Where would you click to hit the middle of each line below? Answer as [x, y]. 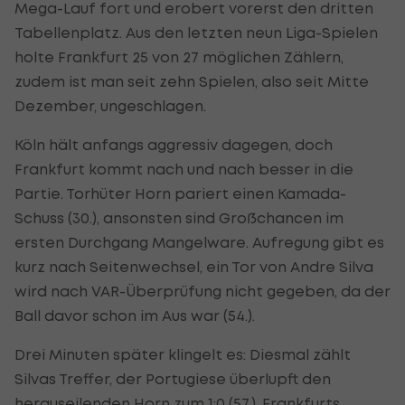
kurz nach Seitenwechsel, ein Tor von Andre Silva [194, 266]
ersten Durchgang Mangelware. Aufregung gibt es [199, 242]
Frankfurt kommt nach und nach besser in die [184, 169]
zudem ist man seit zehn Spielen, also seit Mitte [192, 81]
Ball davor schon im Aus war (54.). [135, 315]
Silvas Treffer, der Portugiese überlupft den [173, 378]
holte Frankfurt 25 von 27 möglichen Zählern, [179, 57]
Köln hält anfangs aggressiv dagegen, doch [174, 144]
